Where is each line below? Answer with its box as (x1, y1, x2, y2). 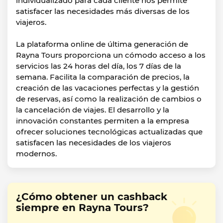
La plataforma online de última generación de (16, 39, 188, 49)
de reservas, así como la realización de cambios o (16, 94, 202, 104)
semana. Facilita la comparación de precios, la (16, 72, 190, 82)
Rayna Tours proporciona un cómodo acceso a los (16, 50, 206, 60)
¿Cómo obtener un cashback (16, 191, 167, 203)
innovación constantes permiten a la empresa (16, 116, 189, 125)
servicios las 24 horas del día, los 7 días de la (16, 61, 181, 71)
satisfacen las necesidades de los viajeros (16, 138, 171, 147)
